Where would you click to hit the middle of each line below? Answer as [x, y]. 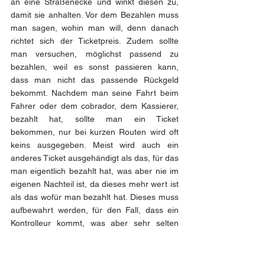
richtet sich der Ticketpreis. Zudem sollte [95, 41]
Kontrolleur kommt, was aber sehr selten [95, 223]
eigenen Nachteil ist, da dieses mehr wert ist [95, 184]
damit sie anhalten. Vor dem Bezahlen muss [95, 15]
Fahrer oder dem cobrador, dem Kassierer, [95, 106]
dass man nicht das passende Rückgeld [95, 80]
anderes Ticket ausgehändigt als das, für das [95, 158]
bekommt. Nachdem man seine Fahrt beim [95, 93]
